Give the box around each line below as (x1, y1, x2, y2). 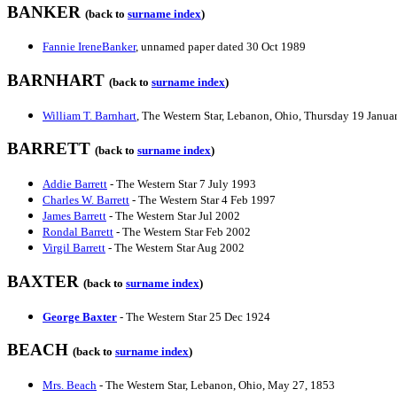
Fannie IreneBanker (43, 40, 136, 54)
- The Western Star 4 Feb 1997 (129, 193, 276, 207)
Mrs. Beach (43, 378, 97, 392)
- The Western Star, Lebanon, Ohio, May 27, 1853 (97, 378, 335, 392)
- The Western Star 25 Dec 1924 (117, 309, 270, 323)
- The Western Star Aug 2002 (105, 241, 245, 255)
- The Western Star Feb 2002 (113, 225, 251, 239)
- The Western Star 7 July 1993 (107, 177, 256, 191)
